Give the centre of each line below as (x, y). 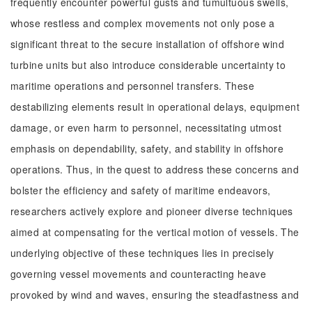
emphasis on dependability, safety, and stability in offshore (147, 148)
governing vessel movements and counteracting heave (139, 274)
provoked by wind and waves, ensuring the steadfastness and (155, 295)
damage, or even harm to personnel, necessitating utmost (146, 127)
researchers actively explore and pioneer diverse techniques (152, 211)
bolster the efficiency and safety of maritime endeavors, (141, 190)
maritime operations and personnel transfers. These (133, 86)
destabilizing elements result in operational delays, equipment (155, 107)
